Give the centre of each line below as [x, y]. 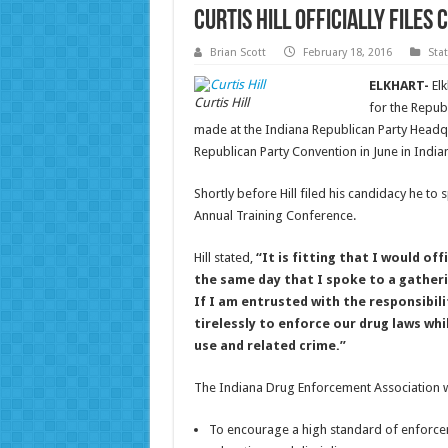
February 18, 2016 [347, 53]
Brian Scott [237, 53]
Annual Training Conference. [274, 216]
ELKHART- [400, 86]
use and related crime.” [269, 346]
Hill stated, [224, 258]
